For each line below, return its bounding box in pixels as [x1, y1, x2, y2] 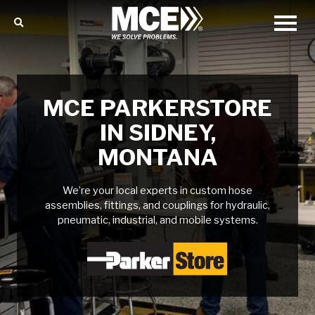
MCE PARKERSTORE [43, 94, 272, 122]
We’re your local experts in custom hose [63, 184, 252, 197]
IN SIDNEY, [99, 119, 216, 146]
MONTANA [97, 143, 218, 171]
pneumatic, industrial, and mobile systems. [57, 214, 258, 226]
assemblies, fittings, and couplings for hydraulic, [45, 199, 270, 212]
